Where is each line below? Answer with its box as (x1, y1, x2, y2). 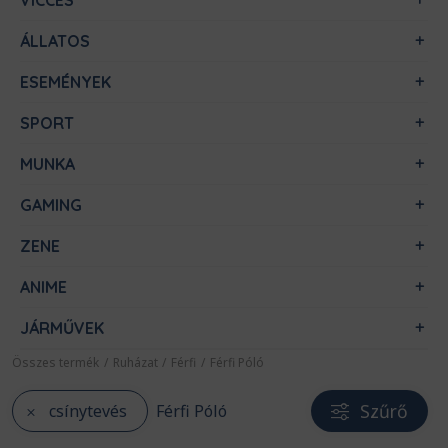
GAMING (20, 195, 82, 215)
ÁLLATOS (20, 31, 90, 51)
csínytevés (49, 399, 127, 422)
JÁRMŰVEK (20, 318, 104, 338)
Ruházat (112, 353, 158, 371)
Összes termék (12, 353, 99, 371)
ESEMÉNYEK (20, 72, 111, 92)
